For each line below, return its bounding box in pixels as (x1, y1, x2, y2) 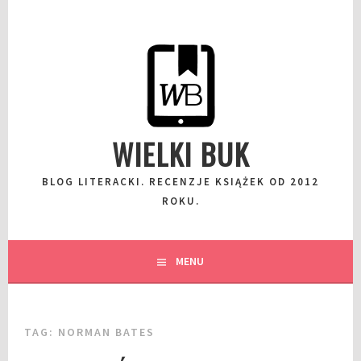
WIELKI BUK (111, 132, 250, 175)
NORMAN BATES (58, 325, 156, 339)
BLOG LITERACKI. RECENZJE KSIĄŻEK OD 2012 (42, 175, 319, 189)
